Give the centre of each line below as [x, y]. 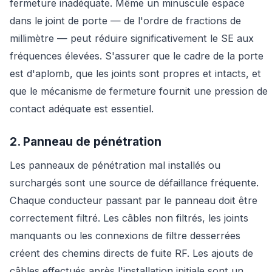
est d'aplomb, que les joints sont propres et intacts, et [135, 74]
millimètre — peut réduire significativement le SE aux [132, 39]
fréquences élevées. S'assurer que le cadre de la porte [137, 56]
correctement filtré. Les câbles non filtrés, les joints [129, 218]
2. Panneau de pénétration [86, 142]
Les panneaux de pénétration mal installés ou [115, 165]
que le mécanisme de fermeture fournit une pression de [139, 91]
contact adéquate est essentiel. [82, 109]
